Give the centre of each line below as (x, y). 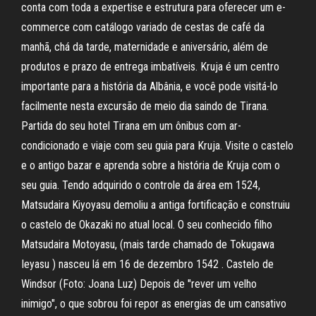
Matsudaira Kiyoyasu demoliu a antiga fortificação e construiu (156, 205)
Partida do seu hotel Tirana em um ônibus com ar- (131, 126)
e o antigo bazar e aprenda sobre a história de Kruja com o (151, 165)
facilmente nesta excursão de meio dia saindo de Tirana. (145, 106)
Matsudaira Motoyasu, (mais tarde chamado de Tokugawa (148, 244)
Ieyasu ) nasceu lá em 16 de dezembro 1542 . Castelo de (147, 264)
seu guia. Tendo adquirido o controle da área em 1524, (141, 185)
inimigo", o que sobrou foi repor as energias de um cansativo (154, 304)
